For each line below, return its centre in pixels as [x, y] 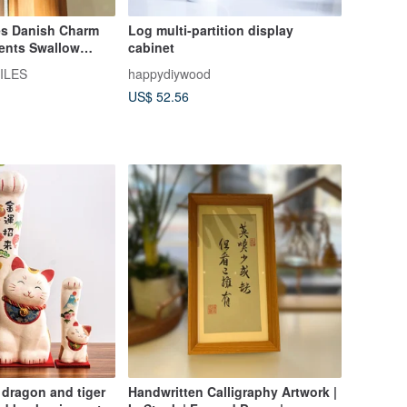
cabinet [151, 48]
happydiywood [169, 73]
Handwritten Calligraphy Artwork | [232, 392]
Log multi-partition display [210, 30]
